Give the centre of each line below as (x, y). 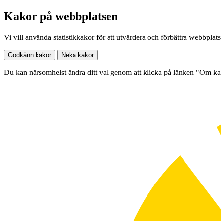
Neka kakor (77, 55)
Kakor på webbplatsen (61, 16)
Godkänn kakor (30, 55)
